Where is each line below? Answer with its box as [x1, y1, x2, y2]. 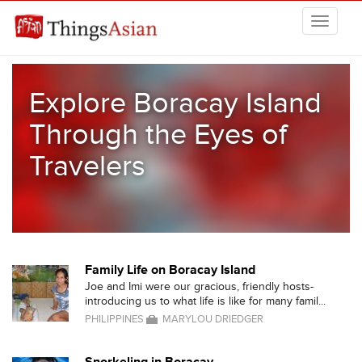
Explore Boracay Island [28, 86, 322, 122]
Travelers [28, 149, 145, 185]
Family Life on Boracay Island [85, 262, 255, 278]
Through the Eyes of [28, 117, 287, 154]
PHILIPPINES [85, 313, 144, 326]
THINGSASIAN [12, 65, 106, 84]
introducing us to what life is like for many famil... [85, 294, 326, 308]
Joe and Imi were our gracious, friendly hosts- [85, 280, 314, 293]
